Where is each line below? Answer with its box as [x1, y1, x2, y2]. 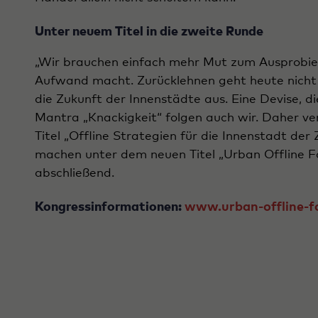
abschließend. [35, 168, 114, 180]
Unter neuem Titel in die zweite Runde [35, 26, 263, 39]
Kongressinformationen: [35, 201, 185, 214]
